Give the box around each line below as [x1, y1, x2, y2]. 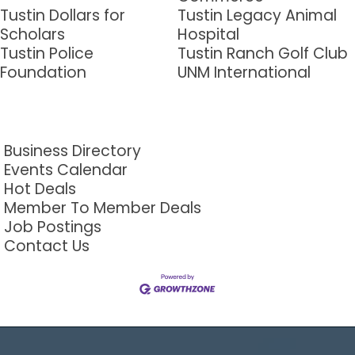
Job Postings [4, 216, 101, 239]
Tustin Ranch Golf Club [177, 43, 348, 65]
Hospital [177, 24, 239, 46]
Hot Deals [4, 178, 76, 200]
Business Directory [4, 140, 141, 162]
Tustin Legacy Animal [177, 5, 337, 27]
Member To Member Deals [4, 197, 201, 219]
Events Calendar [4, 159, 128, 181]
